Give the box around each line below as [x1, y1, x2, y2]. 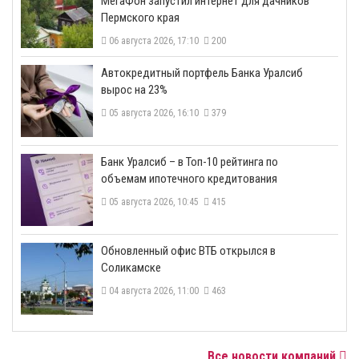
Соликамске [101, 260, 161, 275]
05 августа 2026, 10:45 [107, 196, 204, 208]
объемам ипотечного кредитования [101, 171, 277, 186]
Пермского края [101, 10, 179, 25]
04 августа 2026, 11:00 [107, 284, 204, 296]
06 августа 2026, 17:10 [107, 34, 204, 46]
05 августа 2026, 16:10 [107, 107, 204, 119]
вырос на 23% [101, 82, 167, 97]
